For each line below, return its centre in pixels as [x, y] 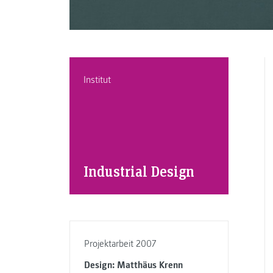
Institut [97, 80]
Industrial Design [139, 171]
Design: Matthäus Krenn [133, 265]
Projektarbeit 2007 [120, 243]
